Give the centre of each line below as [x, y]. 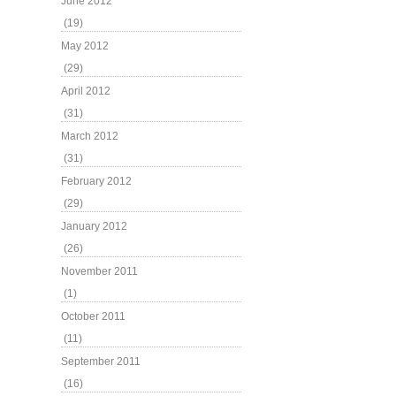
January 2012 [94, 226]
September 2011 [101, 362]
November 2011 [99, 271]
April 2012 [86, 91]
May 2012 [85, 46]
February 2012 [96, 181]
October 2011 [93, 316]
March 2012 [90, 136]
